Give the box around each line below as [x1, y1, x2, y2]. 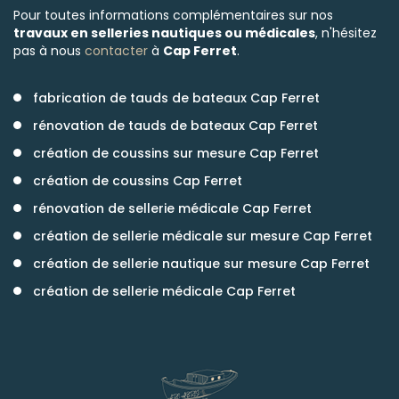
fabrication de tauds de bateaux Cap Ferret [33, 89, 320, 107]
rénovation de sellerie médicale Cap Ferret [33, 199, 312, 217]
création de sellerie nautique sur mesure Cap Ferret [33, 255, 370, 273]
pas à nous [13, 42, 85, 60]
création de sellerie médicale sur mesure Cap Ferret [33, 227, 372, 245]
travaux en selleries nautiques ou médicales [13, 24, 315, 42]
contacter [85, 42, 148, 60]
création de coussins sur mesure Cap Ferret [33, 144, 319, 162]
